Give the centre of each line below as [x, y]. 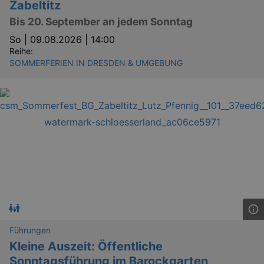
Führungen [30, 230]
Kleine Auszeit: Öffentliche [86, 247]
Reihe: [21, 51]
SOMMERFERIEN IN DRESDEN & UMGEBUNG [96, 63]
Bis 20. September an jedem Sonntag [101, 22]
